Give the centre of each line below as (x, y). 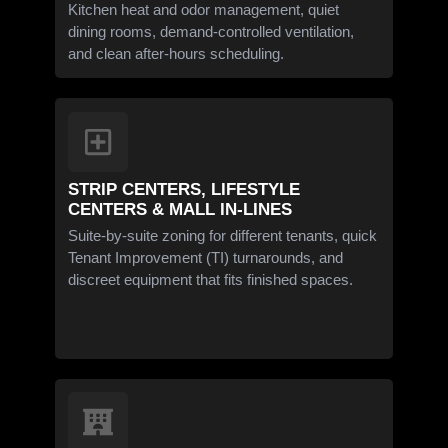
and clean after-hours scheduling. (176, 53)
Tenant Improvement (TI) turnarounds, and (206, 257)
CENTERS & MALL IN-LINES (180, 209)
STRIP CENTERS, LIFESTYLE (184, 189)
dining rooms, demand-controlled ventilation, (211, 31)
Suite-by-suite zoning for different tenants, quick (223, 235)
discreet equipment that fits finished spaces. (211, 279)
